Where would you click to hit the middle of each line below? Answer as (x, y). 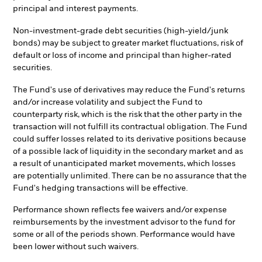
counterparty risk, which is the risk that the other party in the (127, 114)
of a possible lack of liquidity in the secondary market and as (128, 151)
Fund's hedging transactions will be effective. (100, 188)
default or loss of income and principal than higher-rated (122, 55)
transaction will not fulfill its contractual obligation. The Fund (130, 127)
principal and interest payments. (75, 9)
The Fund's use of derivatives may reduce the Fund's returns (129, 90)
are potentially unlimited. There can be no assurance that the (130, 176)
